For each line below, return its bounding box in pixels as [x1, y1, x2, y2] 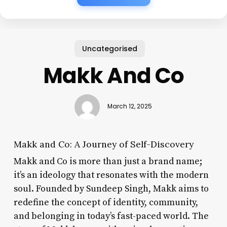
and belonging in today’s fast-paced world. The [13, 210, 209, 222]
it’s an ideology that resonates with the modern [13, 169, 209, 181]
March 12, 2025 [107, 102, 153, 111]
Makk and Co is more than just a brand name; [13, 155, 202, 167]
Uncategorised [82, 43, 137, 54]
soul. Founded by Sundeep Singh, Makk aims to [13, 182, 209, 195]
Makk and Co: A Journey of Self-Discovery [13, 138, 194, 150]
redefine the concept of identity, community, [13, 196, 198, 208]
